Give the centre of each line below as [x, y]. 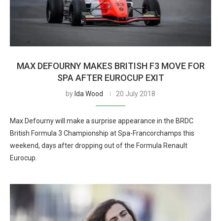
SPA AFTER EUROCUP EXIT [110, 78]
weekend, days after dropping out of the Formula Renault [99, 146]
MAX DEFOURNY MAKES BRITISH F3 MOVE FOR [110, 66]
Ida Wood [89, 94]
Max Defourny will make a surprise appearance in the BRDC [102, 121]
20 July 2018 [136, 94]
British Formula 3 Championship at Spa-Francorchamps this [102, 133]
